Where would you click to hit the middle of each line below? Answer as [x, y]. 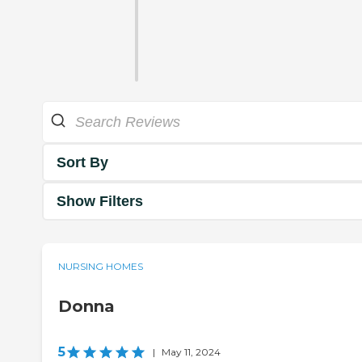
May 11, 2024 [191, 352]
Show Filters [100, 201]
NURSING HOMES [101, 267]
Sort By [82, 162]
